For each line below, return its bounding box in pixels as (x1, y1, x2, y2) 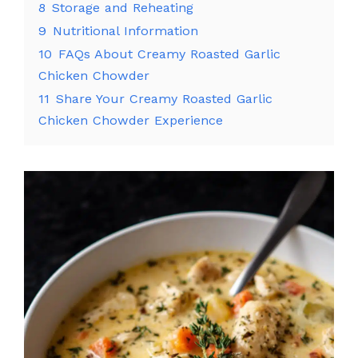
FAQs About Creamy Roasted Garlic (58, 46, 280, 62)
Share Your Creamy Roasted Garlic (56, 90, 272, 106)
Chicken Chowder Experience (38, 112, 223, 128)
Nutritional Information (53, 22, 198, 38)
